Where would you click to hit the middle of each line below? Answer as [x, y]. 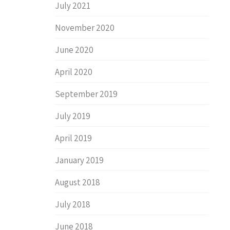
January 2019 [79, 160]
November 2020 [85, 28]
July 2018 [73, 204]
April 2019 [73, 138]
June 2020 [74, 50]
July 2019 [73, 116]
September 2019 [86, 94]
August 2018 [78, 182]
